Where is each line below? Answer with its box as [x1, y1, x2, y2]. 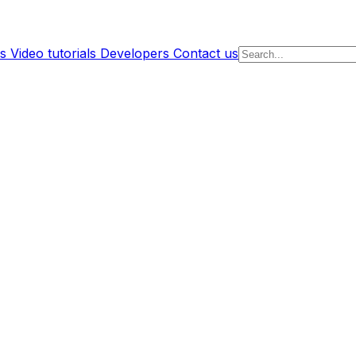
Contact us [173, 45, 238, 61]
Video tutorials [10, 45, 96, 61]
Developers [100, 45, 169, 61]
